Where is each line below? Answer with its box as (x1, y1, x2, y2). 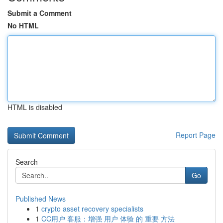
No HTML (7, 20, 39, 30)
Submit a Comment (7, 8, 72, 18)
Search (15, 157, 38, 167)
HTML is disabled (7, 102, 62, 112)
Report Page (176, 130, 216, 140)
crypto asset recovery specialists (41, 204, 143, 214)
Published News (15, 194, 66, 204)
